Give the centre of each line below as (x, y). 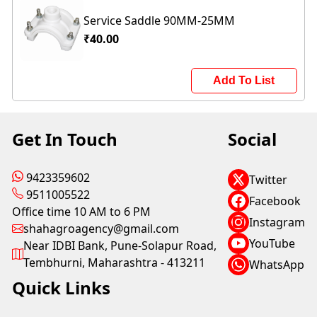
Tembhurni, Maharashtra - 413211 (115, 263)
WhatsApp (276, 265)
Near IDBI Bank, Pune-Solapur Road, (120, 246)
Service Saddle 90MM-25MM (160, 21)
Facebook (275, 201)
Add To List (244, 81)
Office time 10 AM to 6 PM (82, 212)
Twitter (268, 180)
